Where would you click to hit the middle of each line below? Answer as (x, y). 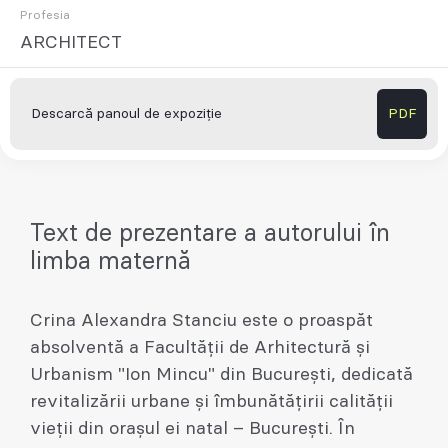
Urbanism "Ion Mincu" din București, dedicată (221, 375)
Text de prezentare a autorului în (210, 234)
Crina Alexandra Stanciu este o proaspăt (201, 321)
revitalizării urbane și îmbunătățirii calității (211, 402)
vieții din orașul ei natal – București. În (192, 429)
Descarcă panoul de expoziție (126, 114)
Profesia (45, 15)
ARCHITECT (71, 43)
